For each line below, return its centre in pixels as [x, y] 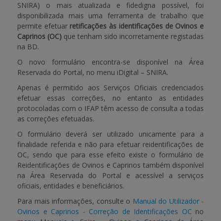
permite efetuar [44, 26]
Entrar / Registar [36, 58]
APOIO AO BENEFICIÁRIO [51, 21]
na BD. [28, 47]
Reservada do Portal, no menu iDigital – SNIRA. [93, 72]
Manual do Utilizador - [168, 201]
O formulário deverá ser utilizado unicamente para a [110, 134]
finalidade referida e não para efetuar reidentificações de [110, 144]
